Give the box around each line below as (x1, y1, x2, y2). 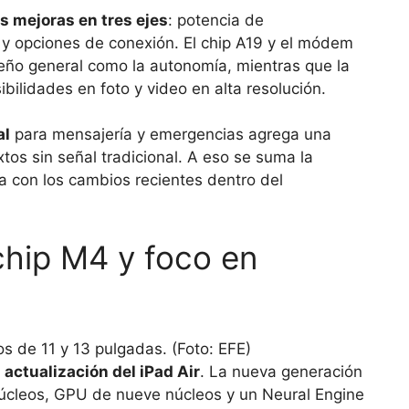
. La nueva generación (200, 362, 362, 382)
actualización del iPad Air (5, 362, 200, 382)
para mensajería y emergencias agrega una (10, 125, 331, 144)
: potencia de (168, 10, 264, 29)
